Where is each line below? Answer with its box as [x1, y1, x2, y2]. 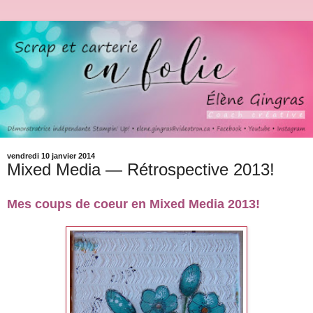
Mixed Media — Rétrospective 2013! [7, 159, 275, 179]
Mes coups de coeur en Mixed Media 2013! [7, 196, 260, 211]
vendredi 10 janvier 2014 [7, 151, 95, 160]
